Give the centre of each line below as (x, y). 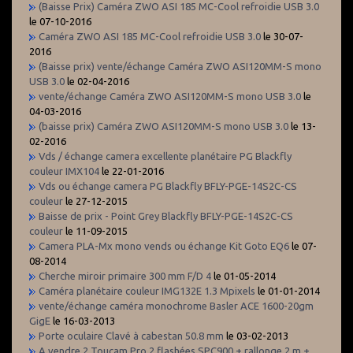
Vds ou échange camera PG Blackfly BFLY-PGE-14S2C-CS (168, 186)
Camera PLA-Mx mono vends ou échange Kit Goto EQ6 (165, 245)
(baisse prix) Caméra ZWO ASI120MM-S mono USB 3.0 (163, 126)
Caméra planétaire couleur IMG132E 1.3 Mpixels (147, 290)
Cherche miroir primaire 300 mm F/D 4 (125, 275)
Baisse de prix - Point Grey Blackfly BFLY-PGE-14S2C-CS (166, 216)
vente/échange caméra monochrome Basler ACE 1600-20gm (176, 305)
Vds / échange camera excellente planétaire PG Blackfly (165, 156)
